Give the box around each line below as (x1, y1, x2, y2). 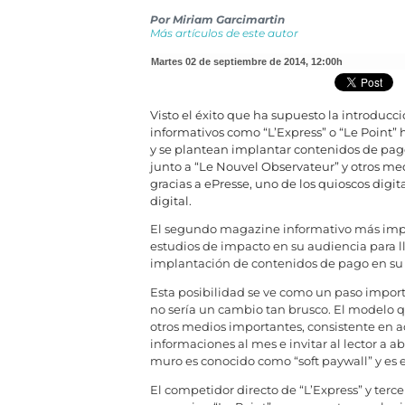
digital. (149, 193, 192, 208)
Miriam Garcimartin (172, 12, 285, 26)
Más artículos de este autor (149, 25, 298, 40)
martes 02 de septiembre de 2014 (158, 55, 306, 67)
